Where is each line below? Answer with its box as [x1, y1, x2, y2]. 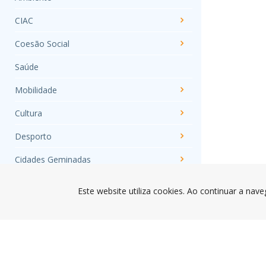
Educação [15, 176, 52, 188]
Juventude [15, 246, 53, 258]
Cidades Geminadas [15, 153, 91, 165]
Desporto [15, 130, 52, 142]
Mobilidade [15, 84, 57, 96]
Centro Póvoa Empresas [15, 199, 109, 211]
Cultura [15, 107, 42, 119]
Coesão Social [15, 37, 69, 49]
